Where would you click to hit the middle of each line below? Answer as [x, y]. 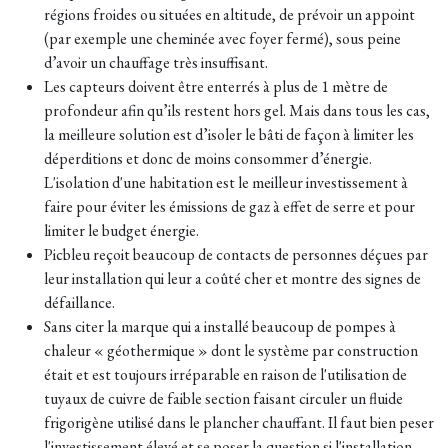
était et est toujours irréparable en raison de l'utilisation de [225, 374]
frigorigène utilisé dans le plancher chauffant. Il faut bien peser [239, 422]
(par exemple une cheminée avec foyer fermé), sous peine [222, 38]
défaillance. [79, 302]
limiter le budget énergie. [121, 230]
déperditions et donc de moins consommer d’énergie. [208, 158]
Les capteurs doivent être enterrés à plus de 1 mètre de [216, 86]
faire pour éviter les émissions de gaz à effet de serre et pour [229, 206]
